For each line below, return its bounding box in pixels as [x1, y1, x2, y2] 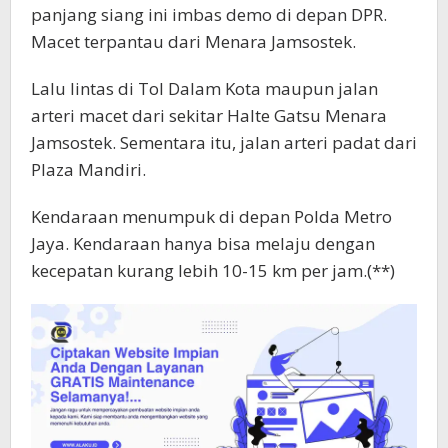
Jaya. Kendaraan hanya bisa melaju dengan [31, 231, 375, 255]
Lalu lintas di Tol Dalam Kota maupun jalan [31, 76, 378, 100]
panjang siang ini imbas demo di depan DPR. [31, 2, 387, 26]
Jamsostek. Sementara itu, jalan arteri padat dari [31, 130, 417, 154]
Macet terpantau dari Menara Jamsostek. [31, 29, 356, 53]
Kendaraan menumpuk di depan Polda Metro [31, 204, 392, 228]
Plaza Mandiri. [31, 157, 146, 181]
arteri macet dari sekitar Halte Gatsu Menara [31, 103, 387, 127]
